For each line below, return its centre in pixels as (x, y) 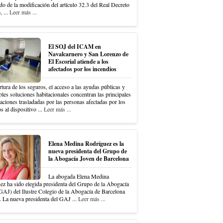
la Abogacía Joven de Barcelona (88, 159)
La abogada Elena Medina (78, 176)
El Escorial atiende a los (78, 61)
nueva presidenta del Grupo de (87, 151)
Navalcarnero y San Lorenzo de (88, 54)
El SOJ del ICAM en (74, 47)
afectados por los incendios (82, 69)
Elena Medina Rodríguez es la (86, 144)
